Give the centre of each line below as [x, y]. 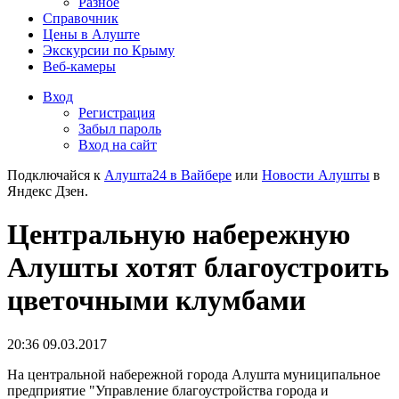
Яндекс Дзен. [48, 191]
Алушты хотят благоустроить [198, 268]
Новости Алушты [316, 175]
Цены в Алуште [91, 34]
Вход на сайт [118, 145]
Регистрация [117, 113]
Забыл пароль [120, 129]
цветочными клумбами [156, 301]
